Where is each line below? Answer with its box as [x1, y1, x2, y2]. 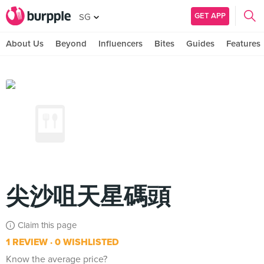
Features [226, 38, 260, 49]
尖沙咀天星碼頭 [6, 183, 171, 211]
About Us [6, 38, 44, 49]
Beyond [55, 38, 87, 49]
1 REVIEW [6, 236, 48, 248]
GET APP [194, 11, 226, 21]
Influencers [98, 38, 143, 49]
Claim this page [18, 220, 77, 230]
